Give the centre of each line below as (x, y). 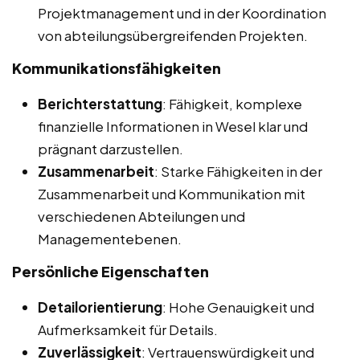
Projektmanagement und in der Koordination (182, 12)
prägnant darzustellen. (110, 148)
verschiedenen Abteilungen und (141, 216)
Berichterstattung (100, 103)
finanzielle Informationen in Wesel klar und (173, 126)
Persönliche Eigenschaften (110, 271)
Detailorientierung (100, 307)
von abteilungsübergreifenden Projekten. (173, 35)
